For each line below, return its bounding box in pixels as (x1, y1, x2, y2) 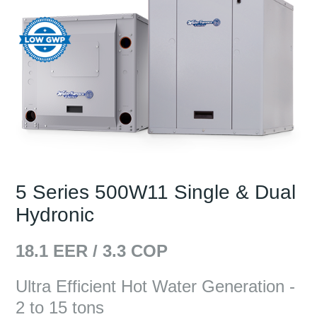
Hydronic (16, 203, 95, 226)
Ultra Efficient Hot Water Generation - (16, 276, 296, 296)
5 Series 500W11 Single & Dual (16, 180, 296, 203)
